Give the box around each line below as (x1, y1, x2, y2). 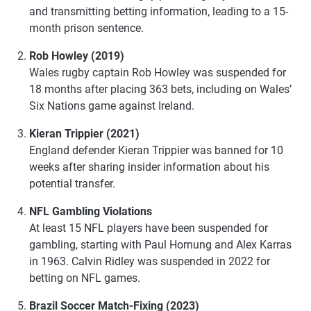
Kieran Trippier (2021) (29, 127, 140, 141)
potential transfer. (29, 177, 115, 191)
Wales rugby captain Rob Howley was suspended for (29, 66, 286, 80)
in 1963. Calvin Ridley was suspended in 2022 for (29, 255, 270, 269)
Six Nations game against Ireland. (29, 99, 194, 113)
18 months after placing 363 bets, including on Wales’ (29, 83, 292, 96)
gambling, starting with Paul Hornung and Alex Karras (29, 238, 292, 252)
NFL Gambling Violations (29, 205, 152, 219)
